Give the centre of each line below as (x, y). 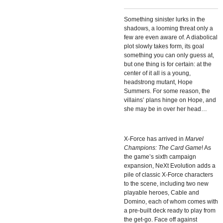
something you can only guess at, (169, 55)
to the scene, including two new (166, 183)
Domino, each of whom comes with (171, 201)
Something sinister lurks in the (165, 19)
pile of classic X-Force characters (168, 174)
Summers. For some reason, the (167, 91)
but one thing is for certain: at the (168, 64)
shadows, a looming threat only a (168, 28)
